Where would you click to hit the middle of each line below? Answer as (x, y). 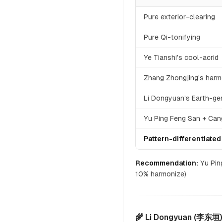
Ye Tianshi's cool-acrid (181, 57)
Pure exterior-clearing (179, 17)
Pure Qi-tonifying (172, 37)
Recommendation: (167, 163)
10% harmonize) (161, 174)
